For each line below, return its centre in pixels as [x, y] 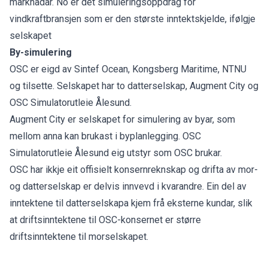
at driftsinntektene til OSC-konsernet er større [105, 220]
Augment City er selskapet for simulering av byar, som [122, 119]
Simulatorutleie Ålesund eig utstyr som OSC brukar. [116, 153]
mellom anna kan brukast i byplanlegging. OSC [105, 136]
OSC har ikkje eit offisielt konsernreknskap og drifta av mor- [134, 169]
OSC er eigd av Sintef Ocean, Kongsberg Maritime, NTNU [128, 69]
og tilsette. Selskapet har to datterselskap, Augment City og [134, 86]
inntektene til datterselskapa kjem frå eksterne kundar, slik [131, 203]
